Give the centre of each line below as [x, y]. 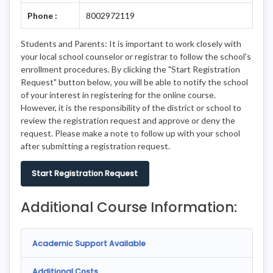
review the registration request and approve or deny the [128, 120]
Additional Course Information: [129, 207]
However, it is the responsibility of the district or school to [131, 107]
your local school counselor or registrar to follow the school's [136, 56]
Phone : [42, 15]
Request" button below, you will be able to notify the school [134, 82]
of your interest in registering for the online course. [118, 94]
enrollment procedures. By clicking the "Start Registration [130, 69]
